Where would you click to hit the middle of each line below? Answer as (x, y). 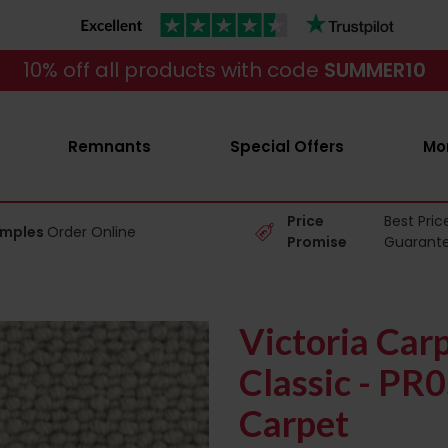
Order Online (92, 231)
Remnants (109, 146)
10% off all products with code (173, 70)
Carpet (294, 423)
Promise (318, 242)
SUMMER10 (374, 70)
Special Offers (286, 146)
